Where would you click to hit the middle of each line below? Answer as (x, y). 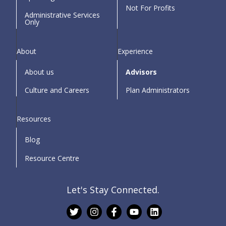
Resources (34, 119)
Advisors (141, 72)
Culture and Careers (57, 90)
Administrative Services (62, 15)
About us (39, 72)
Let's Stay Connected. (113, 190)
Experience (135, 51)
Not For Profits (150, 8)
